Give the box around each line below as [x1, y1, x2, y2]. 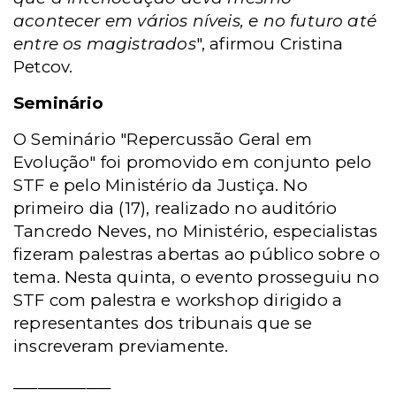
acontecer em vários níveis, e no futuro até [13, 11, 377, 31]
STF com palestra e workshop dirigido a [13, 290, 343, 310]
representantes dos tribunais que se [13, 313, 313, 333]
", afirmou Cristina [195, 34, 344, 54]
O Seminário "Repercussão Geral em [13, 129, 313, 149]
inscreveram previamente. [13, 336, 229, 356]
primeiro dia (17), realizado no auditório [13, 198, 338, 218]
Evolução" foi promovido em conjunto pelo [13, 152, 372, 172]
